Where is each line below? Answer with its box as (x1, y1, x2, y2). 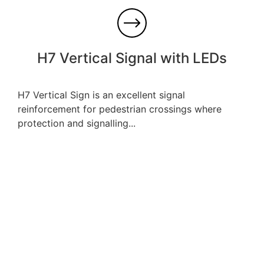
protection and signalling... (18, 117, 136, 129)
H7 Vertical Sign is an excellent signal (18, 88, 185, 101)
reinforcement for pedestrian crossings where (18, 103, 222, 115)
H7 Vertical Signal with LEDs (37, 49, 227, 67)
